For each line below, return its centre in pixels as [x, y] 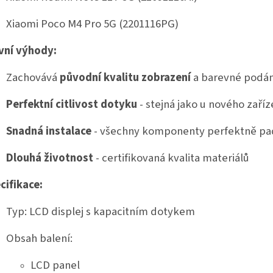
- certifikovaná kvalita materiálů [171, 158]
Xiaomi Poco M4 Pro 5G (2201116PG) [92, 24]
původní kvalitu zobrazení [125, 78]
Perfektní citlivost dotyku [72, 105]
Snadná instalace [49, 131]
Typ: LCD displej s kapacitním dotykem [101, 212]
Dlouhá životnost [50, 158]
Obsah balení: [39, 239]
